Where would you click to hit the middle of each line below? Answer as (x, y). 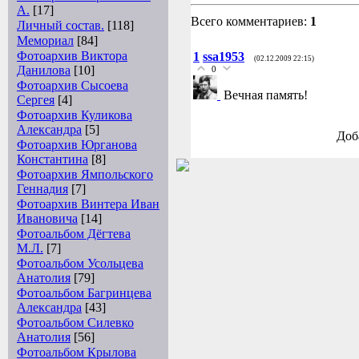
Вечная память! (266, 95)
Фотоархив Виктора (72, 56)
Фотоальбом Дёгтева (74, 234)
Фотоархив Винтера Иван (88, 204)
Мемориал (45, 40)
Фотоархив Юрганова (77, 145)
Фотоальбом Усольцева (80, 263)
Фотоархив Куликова (75, 115)
